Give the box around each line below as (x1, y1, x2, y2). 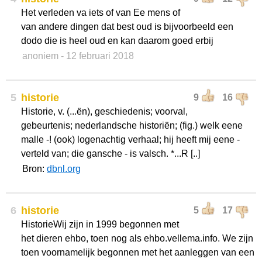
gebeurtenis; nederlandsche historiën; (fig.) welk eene (21, 120, 243, 130)
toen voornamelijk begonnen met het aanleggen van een (21, 247, 254, 257)
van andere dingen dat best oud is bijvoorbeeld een (21, 22, 233, 32)
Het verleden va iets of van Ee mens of (21, 8, 180, 18)
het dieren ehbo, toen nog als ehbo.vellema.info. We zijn (21, 233, 253, 243)
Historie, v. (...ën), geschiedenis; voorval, (21, 106, 188, 116)
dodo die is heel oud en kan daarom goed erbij (21, 36, 213, 46)
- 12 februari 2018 (61, 51, 134, 61)
